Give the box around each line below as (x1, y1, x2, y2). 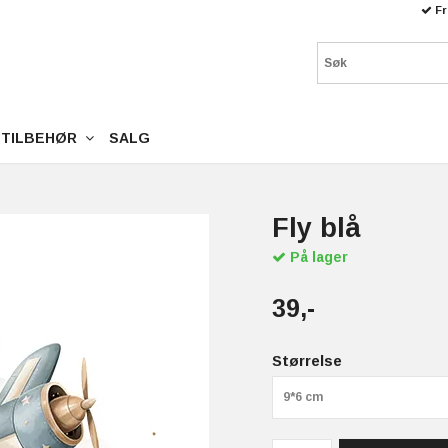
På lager (286, 249, 348, 265)
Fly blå (272, 213, 361, 243)
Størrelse (272, 352, 342, 369)
